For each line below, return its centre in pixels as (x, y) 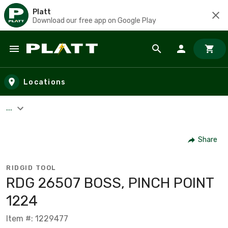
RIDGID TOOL (31, 167)
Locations (45, 82)
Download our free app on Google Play (94, 20)
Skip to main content (54, 59)
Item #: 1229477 (37, 218)
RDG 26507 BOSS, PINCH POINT (110, 183)
